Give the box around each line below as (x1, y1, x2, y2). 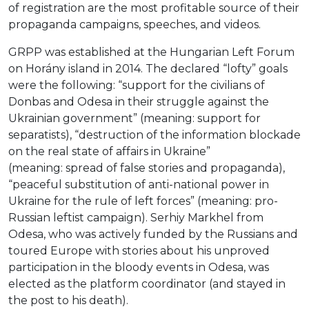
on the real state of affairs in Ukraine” (8, 145, 210, 159)
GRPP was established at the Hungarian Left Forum (8, 46, 295, 59)
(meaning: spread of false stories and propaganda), (8, 161, 285, 175)
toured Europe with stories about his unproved (8, 244, 270, 258)
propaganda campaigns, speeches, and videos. (8, 18, 261, 32)
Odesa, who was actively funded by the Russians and (8, 228, 298, 241)
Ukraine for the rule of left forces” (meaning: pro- (8, 195, 278, 208)
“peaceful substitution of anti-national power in (8, 178, 269, 192)
